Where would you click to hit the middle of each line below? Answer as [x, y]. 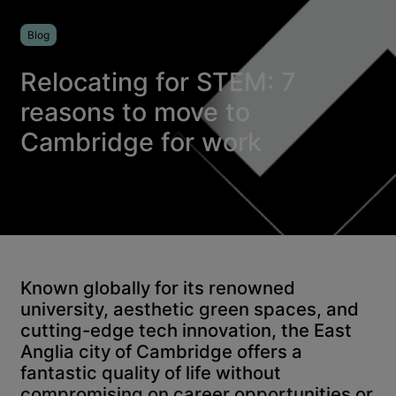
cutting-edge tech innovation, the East [187, 330]
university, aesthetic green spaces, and [190, 309]
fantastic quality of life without [151, 373]
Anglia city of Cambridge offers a [162, 351]
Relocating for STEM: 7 [159, 82]
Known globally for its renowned [158, 288]
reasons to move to [136, 112]
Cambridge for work [141, 142]
